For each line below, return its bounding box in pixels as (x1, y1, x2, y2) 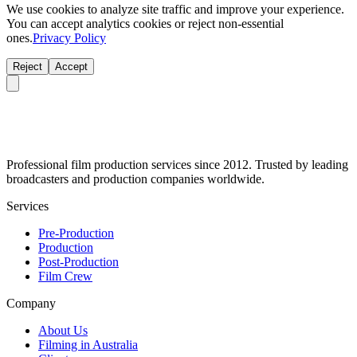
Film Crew (38, 269, 92, 284)
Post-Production (38, 255, 119, 269)
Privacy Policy (33, 31, 106, 45)
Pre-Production (38, 226, 114, 241)
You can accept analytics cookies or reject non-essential (6, 17, 284, 31)
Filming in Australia (38, 338, 138, 352)
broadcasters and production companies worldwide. (6, 172, 265, 186)
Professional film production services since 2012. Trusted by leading (6, 158, 348, 172)
